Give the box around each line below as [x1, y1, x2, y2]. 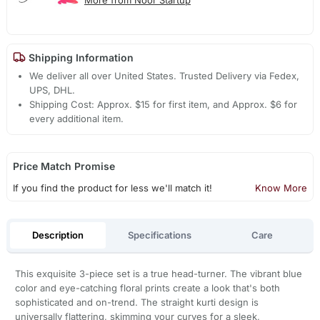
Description [31, 229, 84, 241]
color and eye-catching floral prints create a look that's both [14, 282, 280, 294]
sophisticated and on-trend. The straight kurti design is [14, 296, 259, 309]
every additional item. [29, 113, 124, 125]
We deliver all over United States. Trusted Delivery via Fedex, [29, 70, 300, 82]
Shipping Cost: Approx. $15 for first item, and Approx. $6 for [29, 99, 298, 111]
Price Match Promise [12, 160, 115, 173]
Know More [255, 182, 308, 194]
